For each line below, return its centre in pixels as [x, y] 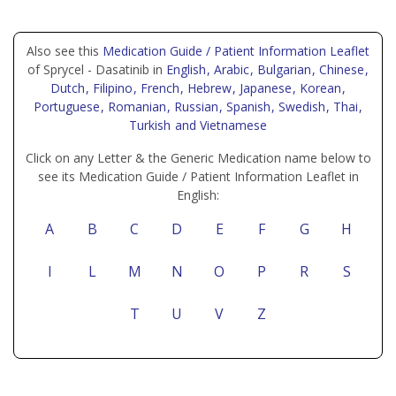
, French [158, 88]
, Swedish [300, 107]
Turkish [152, 125]
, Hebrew [208, 88]
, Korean [319, 88]
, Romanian [135, 107]
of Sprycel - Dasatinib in [97, 69]
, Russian [194, 107]
